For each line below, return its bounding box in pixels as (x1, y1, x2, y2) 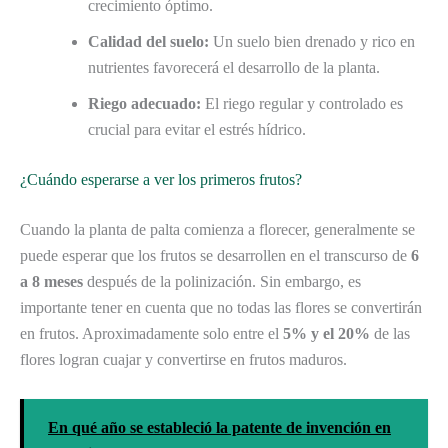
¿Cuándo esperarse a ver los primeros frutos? (20, 170, 302, 188)
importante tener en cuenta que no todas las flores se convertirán (20, 298, 422, 316)
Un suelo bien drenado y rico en (209, 32, 415, 50)
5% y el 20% (283, 324, 370, 342)
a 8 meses (20, 272, 83, 290)
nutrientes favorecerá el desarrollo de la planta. (88, 58, 380, 76)
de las (370, 324, 410, 342)
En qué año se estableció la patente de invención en (48, 418, 391, 436)
